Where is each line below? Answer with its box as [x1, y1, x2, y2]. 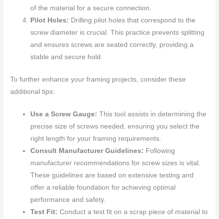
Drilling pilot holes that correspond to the [69, 17, 196, 24]
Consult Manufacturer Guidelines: [30, 147, 144, 155]
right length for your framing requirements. [30, 135, 162, 143]
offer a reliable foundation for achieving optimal [30, 184, 176, 192]
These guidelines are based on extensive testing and [30, 172, 194, 179]
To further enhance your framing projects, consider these [10, 75, 186, 83]
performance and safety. [30, 196, 106, 204]
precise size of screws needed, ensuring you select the [30, 123, 200, 131]
